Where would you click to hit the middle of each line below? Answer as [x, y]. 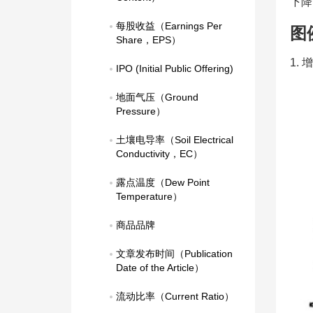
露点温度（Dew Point [163, 182]
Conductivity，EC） [159, 154]
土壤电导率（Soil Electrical [175, 140]
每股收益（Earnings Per [169, 26]
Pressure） [141, 111]
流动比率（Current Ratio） [175, 296]
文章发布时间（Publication [174, 254]
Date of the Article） [160, 268]
